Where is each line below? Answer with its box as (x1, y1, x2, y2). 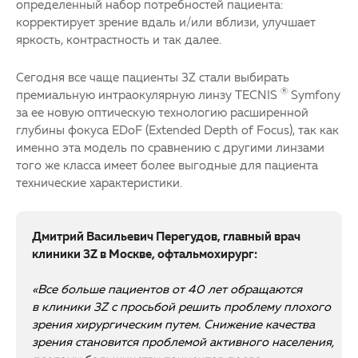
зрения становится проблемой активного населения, (32, 333, 334, 348)
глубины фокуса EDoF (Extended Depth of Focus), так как (16, 121, 339, 137)
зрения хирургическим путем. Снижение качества (32, 316, 315, 331)
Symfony (288, 86, 340, 101)
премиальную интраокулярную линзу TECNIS (16, 86, 280, 101)
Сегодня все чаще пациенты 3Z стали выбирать (16, 69, 289, 84)
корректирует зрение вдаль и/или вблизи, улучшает (16, 14, 316, 29)
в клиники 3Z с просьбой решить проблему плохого (32, 298, 331, 313)
